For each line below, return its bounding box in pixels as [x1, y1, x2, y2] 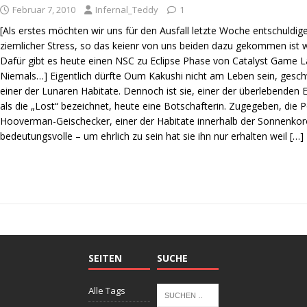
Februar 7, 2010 [12, 3, 76, 16]
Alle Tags [88, 284, 125, 297]
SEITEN [88, 251, 122, 265]
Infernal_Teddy [95, 3, 159, 16]
